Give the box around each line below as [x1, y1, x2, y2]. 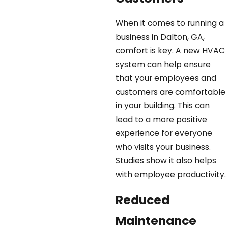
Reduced [115, 191, 169, 208]
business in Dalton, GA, [115, 32, 205, 43]
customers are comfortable [115, 87, 225, 98]
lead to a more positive [115, 114, 207, 125]
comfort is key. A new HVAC [115, 45, 225, 56]
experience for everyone [115, 128, 212, 139]
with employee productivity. [115, 169, 226, 180]
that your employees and [115, 73, 216, 84]
